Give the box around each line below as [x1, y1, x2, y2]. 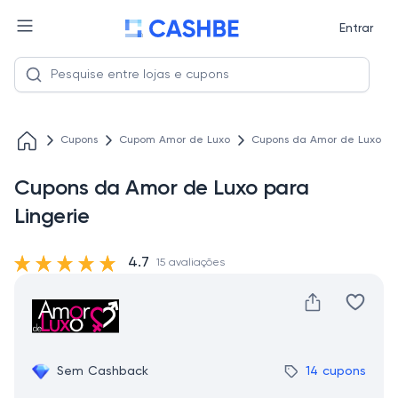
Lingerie [14, 206, 90, 227]
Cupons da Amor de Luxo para [14, 178, 309, 199]
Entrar [338, 22, 373, 35]
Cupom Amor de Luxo [119, 135, 230, 146]
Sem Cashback [57, 365, 148, 378]
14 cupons [306, 365, 366, 378]
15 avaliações [156, 258, 225, 268]
